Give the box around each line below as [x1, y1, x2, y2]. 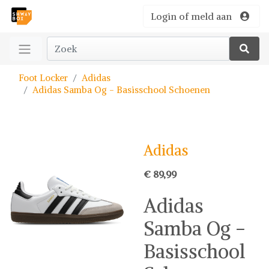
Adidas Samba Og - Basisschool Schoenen [32, 84, 210, 95]
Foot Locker [19, 72, 68, 83]
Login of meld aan [151, 10, 232, 22]
